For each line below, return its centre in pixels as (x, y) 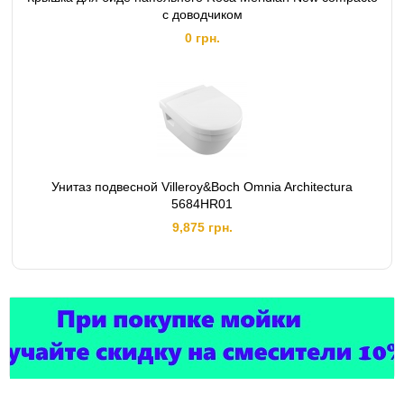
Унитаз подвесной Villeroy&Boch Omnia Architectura (202, 187)
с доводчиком (202, 14)
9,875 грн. (202, 227)
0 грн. (202, 38)
